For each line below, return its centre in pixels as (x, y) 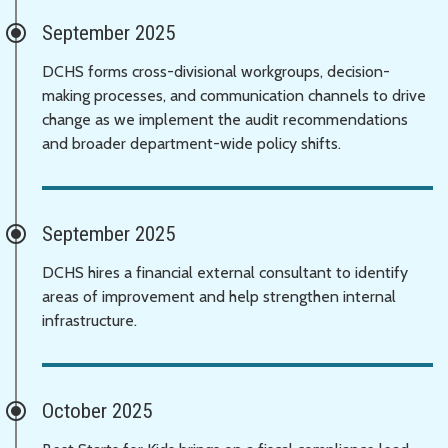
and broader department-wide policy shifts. (191, 143)
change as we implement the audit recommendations (225, 119)
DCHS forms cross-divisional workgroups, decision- (216, 71)
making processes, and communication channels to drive (234, 95)
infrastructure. (89, 320)
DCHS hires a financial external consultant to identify (225, 272)
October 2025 (97, 410)
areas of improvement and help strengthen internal (219, 296)
